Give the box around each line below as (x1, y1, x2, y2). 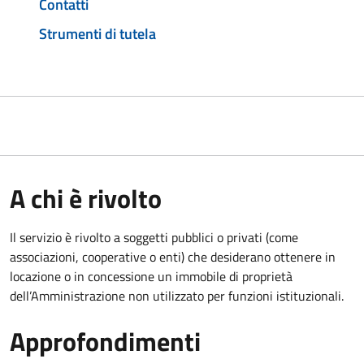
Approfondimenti (10, 321, 201, 361)
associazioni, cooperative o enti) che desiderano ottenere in (10, 246, 336, 266)
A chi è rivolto (10, 178, 162, 218)
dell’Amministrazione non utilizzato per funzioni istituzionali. (10, 285, 344, 305)
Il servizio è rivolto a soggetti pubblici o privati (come (10, 227, 298, 247)
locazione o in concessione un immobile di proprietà (10, 266, 292, 286)
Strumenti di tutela (39, 22, 156, 45)
